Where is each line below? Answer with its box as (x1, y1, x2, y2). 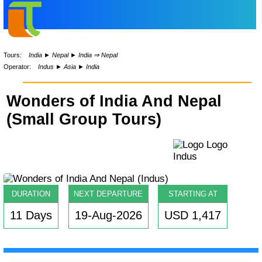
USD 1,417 (164, 208, 222, 222)
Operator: (4, 63, 32, 71)
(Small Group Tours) (6, 111, 161, 129)
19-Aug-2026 (74, 208, 142, 222)
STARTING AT (168, 189, 218, 198)
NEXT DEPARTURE (74, 189, 143, 198)
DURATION (12, 189, 51, 198)
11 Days (10, 208, 53, 222)
